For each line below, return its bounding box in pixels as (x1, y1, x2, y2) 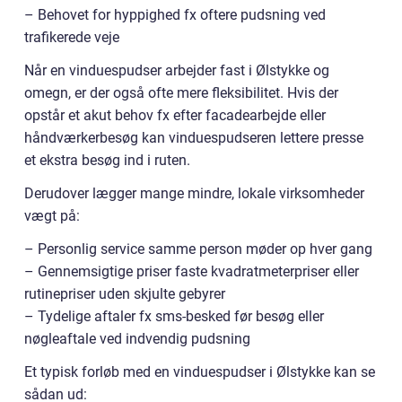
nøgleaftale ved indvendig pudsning (24, 330, 250, 348)
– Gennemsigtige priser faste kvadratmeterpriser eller (24, 263, 359, 281)
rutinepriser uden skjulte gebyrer (24, 285, 225, 303)
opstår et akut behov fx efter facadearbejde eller (24, 107, 326, 125)
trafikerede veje (24, 29, 119, 47)
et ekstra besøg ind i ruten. (24, 152, 190, 170)
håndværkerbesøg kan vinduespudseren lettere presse (24, 129, 363, 147)
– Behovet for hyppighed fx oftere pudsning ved (24, 6, 326, 24)
